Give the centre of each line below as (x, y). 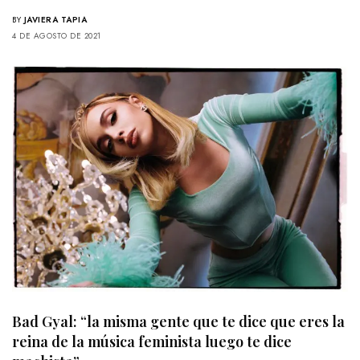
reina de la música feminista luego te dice (152, 342)
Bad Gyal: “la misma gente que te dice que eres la (178, 322)
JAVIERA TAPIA (55, 20)
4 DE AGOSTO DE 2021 (57, 36)
